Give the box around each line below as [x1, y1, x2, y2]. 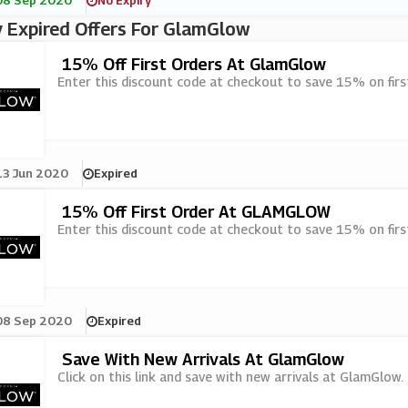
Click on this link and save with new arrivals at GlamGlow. [56, 369, 403, 384]
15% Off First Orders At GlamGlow [61, 55, 326, 74]
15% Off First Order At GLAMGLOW [61, 202, 331, 221]
